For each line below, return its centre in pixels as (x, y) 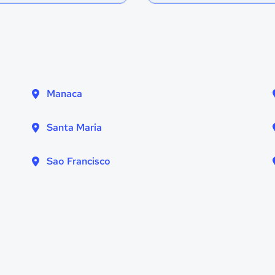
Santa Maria (74, 127)
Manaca (64, 94)
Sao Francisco (79, 161)
